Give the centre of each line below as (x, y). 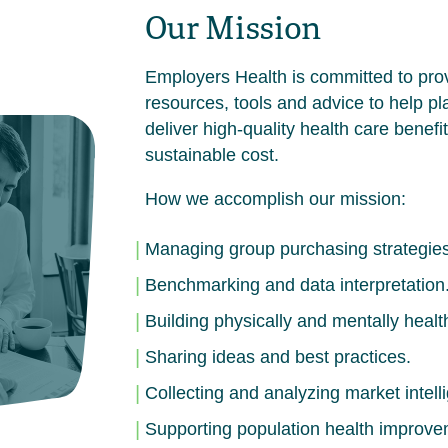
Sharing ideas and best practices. (277, 357)
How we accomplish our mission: (275, 199)
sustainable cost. (211, 155)
